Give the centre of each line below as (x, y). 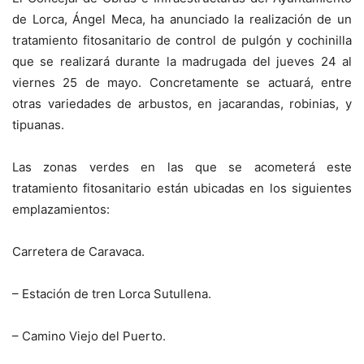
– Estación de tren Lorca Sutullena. (112, 294)
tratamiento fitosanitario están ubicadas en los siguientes (182, 188)
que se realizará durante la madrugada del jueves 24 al (182, 62)
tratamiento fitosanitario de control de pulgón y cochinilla (182, 41)
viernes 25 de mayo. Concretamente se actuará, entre (182, 83)
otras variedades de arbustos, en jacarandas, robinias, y (182, 104)
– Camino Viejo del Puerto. (89, 336)
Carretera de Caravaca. (78, 252)
